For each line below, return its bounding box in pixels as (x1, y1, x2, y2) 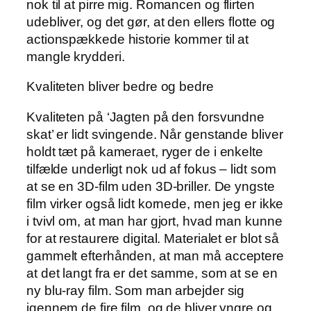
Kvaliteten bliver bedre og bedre (26, 79, 214, 94)
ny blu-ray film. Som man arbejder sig (26, 283, 245, 298)
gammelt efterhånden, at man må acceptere (26, 248, 284, 263)
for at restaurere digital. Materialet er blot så (26, 230, 280, 246)
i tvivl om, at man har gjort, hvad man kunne (26, 213, 283, 228)
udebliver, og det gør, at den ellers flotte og (26, 14, 276, 29)
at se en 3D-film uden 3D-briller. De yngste (26, 178, 275, 194)
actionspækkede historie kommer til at (26, 31, 249, 47)
